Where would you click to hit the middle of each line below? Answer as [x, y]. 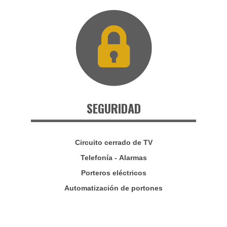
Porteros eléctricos [113, 173]
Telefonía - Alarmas [113, 157]
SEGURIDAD [113, 108]
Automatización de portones [113, 188]
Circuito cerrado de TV [113, 142]
